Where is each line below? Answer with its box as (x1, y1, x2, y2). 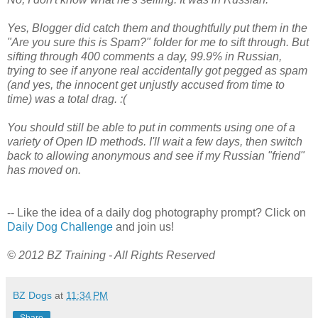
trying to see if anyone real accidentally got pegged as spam (7, 65, 307, 77)
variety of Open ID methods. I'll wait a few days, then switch (7, 136, 302, 148)
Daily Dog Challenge (7, 221, 113, 234)
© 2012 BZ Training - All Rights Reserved (7, 249, 215, 262)
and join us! (113, 221, 174, 234)
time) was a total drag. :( (7, 93, 126, 106)
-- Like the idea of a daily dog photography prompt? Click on (7, 207, 306, 219)
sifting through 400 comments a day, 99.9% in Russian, (7, 50, 282, 63)
